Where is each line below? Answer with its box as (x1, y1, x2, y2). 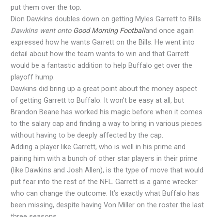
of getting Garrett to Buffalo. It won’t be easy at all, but (11, 95, 185, 105)
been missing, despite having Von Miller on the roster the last (11, 200, 204, 209)
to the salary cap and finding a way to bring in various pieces (11, 119, 202, 128)
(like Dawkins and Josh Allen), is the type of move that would (11, 165, 204, 174)
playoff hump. (11, 72, 55, 81)
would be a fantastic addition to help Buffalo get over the (11, 61, 193, 70)
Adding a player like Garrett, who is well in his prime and (11, 142, 186, 151)
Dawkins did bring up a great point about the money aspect (11, 84, 198, 93)
